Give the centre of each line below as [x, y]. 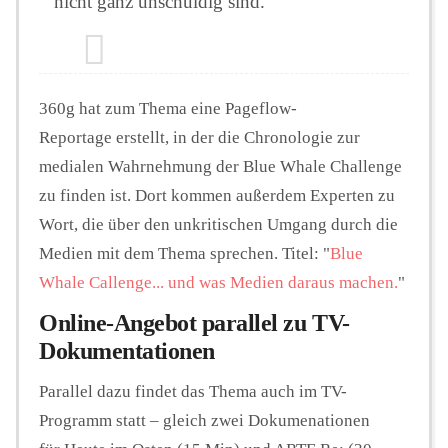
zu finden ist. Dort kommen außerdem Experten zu [217, 196]
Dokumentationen [127, 351]
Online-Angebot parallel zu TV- [194, 323]
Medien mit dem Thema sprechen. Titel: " [184, 254]
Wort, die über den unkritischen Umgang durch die [218, 225]
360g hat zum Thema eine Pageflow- [168, 109]
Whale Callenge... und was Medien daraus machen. [218, 283]
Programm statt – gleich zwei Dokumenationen [204, 421]
